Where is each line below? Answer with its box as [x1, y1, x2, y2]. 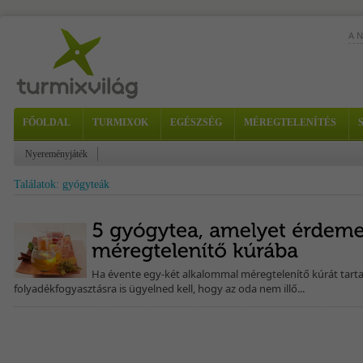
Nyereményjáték [25, 148, 88, 160]
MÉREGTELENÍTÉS [244, 117, 336, 128]
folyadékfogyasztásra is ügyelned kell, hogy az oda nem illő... [14, 281, 305, 297]
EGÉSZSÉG [170, 117, 222, 128]
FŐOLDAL [23, 117, 70, 128]
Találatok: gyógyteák [14, 178, 109, 190]
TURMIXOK [92, 117, 148, 128]
